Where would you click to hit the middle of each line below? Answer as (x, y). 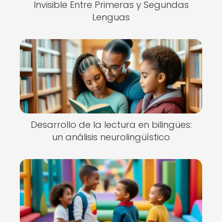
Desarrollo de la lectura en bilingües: (111, 125)
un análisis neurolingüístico (111, 137)
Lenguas (111, 17)
